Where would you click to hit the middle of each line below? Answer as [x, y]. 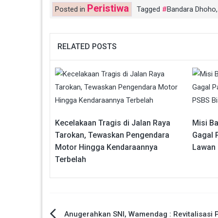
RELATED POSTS [87, 46]
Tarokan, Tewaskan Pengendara [112, 135]
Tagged [149, 9]
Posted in [71, 9]
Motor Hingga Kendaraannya [106, 147]
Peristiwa [108, 8]
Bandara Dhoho [191, 9]
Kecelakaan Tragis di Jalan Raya [113, 123]
